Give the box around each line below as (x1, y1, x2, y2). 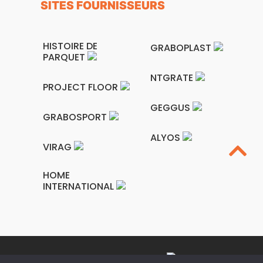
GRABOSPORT (43, 110, 110, 124)
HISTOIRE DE (43, 39, 98, 53)
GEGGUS (150, 101, 193, 115)
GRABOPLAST (150, 41, 214, 55)
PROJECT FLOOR (43, 80, 121, 95)
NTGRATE (150, 71, 196, 85)
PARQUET (43, 50, 88, 65)
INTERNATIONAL (43, 180, 117, 194)
